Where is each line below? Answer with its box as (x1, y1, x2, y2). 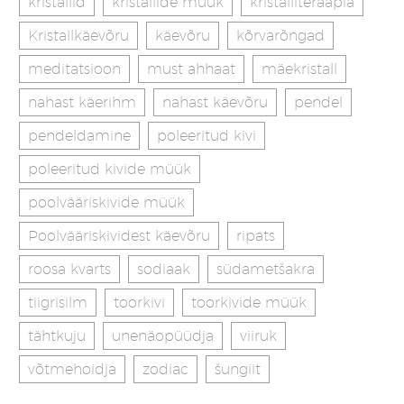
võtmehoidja (28, 361, 116, 378)
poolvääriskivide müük (28, 194, 185, 211)
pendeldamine (28, 127, 131, 144)
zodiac (142, 361, 188, 378)
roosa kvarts (28, 261, 111, 278)
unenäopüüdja (112, 327, 214, 344)
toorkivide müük (191, 294, 307, 311)
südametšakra (216, 261, 315, 278)
